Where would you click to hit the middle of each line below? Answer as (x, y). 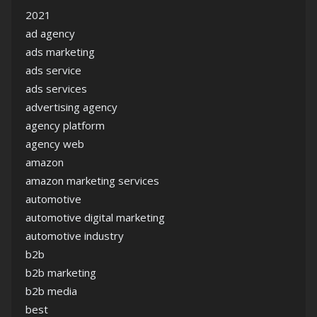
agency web (55, 144)
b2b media (51, 291)
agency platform (65, 125)
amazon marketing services (92, 180)
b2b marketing (61, 272)
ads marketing (60, 52)
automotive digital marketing (95, 217)
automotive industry (75, 236)
